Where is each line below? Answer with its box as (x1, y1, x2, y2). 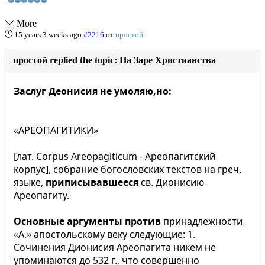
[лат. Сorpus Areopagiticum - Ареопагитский (14, 150, 215, 163)
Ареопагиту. (14, 189, 69, 202)
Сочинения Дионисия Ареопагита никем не (14, 241, 216, 254)
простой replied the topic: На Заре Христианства (13, 55, 216, 65)
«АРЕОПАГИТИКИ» (14, 124, 98, 137)
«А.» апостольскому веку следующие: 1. (14, 228, 195, 241)
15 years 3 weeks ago (14, 30, 82, 39)
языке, (14, 176, 46, 189)
